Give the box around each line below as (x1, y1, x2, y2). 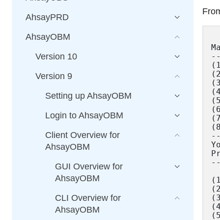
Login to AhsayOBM (45, 110, 123, 120)
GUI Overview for (55, 162, 123, 171)
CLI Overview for (55, 193, 121, 203)
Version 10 (35, 52, 77, 61)
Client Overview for (45, 130, 120, 140)
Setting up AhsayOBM (45, 91, 132, 101)
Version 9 (35, 71, 72, 81)
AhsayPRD (26, 12, 69, 22)
